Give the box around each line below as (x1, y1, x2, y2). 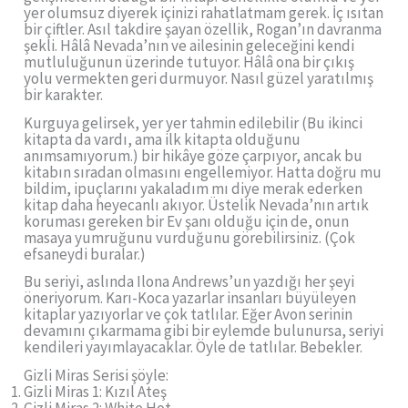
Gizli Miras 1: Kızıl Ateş (24, 382, 168, 403)
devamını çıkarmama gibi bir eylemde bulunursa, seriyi (24, 321, 384, 342)
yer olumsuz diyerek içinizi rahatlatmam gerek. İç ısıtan (24, 2, 384, 23)
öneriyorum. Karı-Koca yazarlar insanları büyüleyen (24, 288, 357, 309)
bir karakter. (24, 84, 104, 105)
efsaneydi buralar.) (24, 243, 147, 264)
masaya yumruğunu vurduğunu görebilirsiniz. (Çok (24, 227, 356, 248)
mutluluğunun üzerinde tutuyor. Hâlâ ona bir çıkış (24, 51, 355, 72)
